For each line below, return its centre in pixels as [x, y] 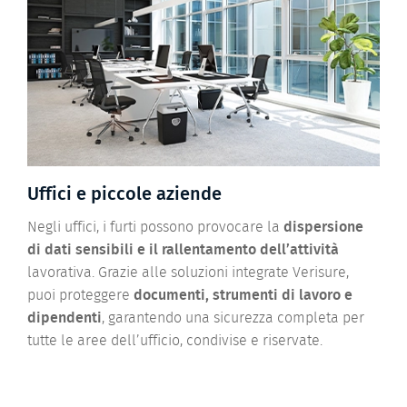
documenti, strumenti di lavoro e [243, 296]
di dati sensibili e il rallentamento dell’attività [183, 250]
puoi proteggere [80, 296]
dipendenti [65, 318]
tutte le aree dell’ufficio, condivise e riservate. [175, 341]
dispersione [323, 228]
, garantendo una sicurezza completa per [233, 318]
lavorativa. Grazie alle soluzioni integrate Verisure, [188, 273]
